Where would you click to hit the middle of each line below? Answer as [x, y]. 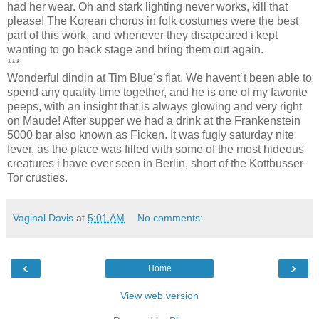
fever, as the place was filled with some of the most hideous [156, 150]
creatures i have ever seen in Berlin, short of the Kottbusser [155, 164]
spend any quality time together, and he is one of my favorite [157, 93]
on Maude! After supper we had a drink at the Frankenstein [154, 121]
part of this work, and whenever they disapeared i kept [142, 36]
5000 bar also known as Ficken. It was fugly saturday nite [151, 135]
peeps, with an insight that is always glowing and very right [155, 107]
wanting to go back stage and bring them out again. [135, 50]
